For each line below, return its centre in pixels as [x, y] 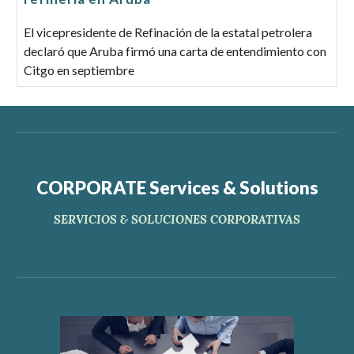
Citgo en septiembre [79, 70]
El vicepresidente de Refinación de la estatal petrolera [168, 32]
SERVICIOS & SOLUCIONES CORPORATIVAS [177, 219]
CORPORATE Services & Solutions [177, 188]
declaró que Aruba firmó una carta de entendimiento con [175, 51]
